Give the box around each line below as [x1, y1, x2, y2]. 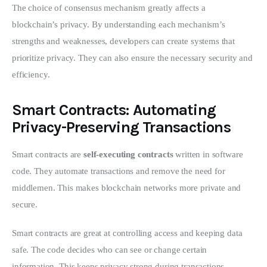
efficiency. [12, 70, 50, 80]
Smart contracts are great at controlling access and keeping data [12, 228, 245, 238]
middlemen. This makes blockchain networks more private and [12, 183, 244, 193]
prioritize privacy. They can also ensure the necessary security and [12, 53, 255, 63]
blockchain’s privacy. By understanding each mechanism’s [12, 20, 228, 30]
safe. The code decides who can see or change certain [12, 244, 210, 254]
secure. [12, 200, 38, 210]
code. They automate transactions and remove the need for [12, 166, 228, 176]
